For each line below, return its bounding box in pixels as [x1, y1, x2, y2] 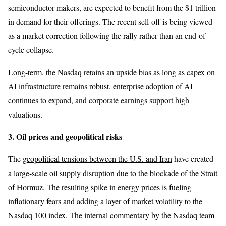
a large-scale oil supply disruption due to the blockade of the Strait [8, 167, 217, 178]
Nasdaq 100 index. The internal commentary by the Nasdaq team [8, 209, 214, 220]
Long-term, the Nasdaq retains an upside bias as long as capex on [8, 66, 215, 77]
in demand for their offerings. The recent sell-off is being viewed [8, 16, 212, 27]
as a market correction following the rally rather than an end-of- [8, 30, 208, 41]
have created [172, 153, 213, 164]
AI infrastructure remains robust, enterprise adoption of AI [8, 80, 193, 91]
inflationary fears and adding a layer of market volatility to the [8, 195, 202, 206]
